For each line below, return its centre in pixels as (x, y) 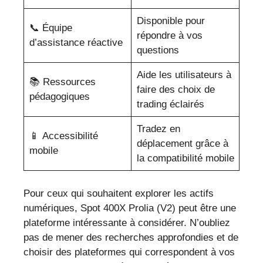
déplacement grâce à (182, 144)
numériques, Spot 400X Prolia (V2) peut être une (130, 208)
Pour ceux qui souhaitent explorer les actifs (119, 193)
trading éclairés (170, 104)
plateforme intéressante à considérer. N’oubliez (127, 222)
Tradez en (158, 129)
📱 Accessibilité (63, 136)
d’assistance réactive (76, 43)
